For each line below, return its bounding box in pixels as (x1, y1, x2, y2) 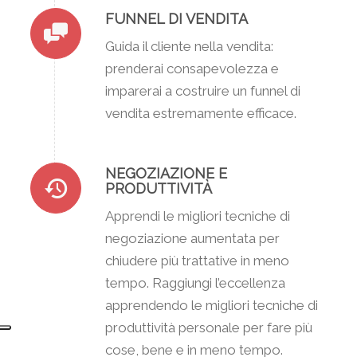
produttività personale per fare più (104, 319, 312, 335)
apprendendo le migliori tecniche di (104, 296, 318, 313)
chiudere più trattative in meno (104, 252, 289, 269)
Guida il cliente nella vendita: (104, 37, 273, 54)
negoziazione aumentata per (104, 229, 280, 246)
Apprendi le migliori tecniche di (104, 207, 290, 224)
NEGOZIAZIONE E (104, 165, 227, 182)
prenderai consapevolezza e (104, 60, 279, 76)
